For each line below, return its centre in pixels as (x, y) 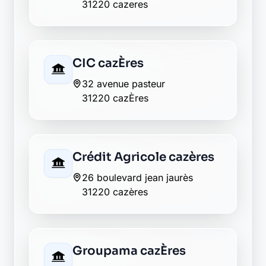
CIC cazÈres (108, 63)
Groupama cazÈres (129, 251)
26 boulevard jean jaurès (137, 178)
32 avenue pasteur (123, 84)
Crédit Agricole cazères (143, 157)
